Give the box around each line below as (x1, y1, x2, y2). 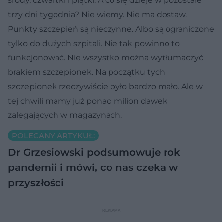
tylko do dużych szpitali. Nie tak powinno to (8, 38, 180, 48)
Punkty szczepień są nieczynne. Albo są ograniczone (8, 24, 214, 34)
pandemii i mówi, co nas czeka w (8, 161, 178, 173)
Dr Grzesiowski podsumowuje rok (8, 146, 180, 158)
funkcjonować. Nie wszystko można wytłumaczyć (8, 53, 203, 62)
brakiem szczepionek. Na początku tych (8, 67, 165, 77)
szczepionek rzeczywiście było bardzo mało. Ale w (8, 81, 203, 91)
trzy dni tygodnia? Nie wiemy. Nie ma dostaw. (8, 9, 187, 19)
